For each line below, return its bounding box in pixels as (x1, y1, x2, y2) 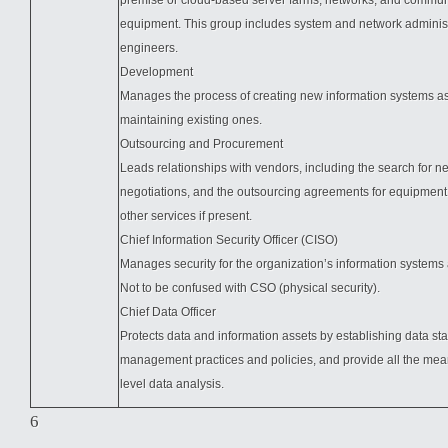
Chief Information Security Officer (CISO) (120, 233, 338, 247)
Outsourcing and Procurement (120, 137, 283, 151)
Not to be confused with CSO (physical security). (120, 281, 380, 295)
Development (120, 65, 193, 79)
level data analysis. (120, 377, 224, 391)
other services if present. (120, 209, 252, 223)
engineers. (120, 41, 178, 55)
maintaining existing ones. (120, 113, 262, 127)
